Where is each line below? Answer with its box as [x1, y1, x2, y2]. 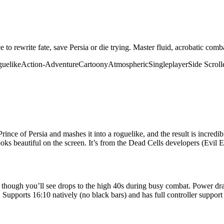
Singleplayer [148, 59, 188, 68]
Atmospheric [108, 59, 148, 68]
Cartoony [78, 59, 108, 68]
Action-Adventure [21, 59, 78, 68]
